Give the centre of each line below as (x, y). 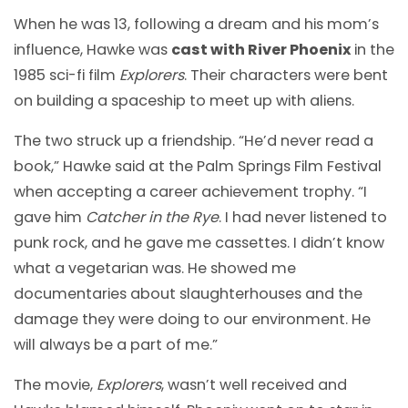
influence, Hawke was (92, 49)
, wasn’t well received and (254, 385)
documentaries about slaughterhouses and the (188, 293)
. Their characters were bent (286, 75)
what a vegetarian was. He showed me (155, 268)
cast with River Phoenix (261, 49)
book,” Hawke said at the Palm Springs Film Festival (198, 166)
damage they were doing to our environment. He (192, 319)
